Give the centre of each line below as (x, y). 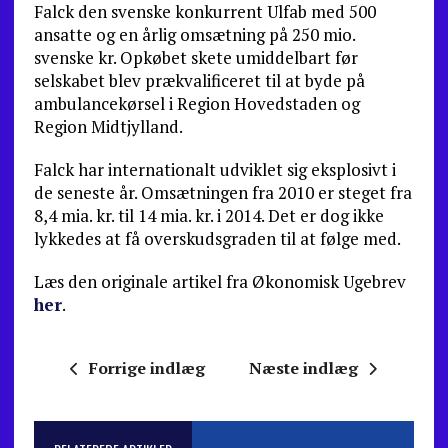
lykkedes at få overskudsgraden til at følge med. (217, 238)
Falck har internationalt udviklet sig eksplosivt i (214, 169)
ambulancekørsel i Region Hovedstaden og (196, 103)
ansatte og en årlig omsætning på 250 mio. (194, 34)
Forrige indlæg (147, 368)
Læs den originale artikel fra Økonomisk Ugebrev (219, 281)
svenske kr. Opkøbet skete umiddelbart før (195, 57)
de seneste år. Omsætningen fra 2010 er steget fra (222, 192)
